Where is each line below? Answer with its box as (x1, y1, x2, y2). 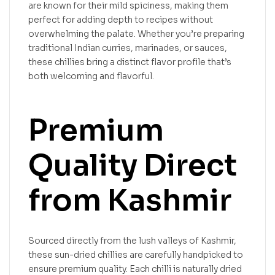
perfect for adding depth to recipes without (28, 14, 213, 25)
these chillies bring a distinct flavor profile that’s (28, 56, 231, 68)
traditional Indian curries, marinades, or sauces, (28, 42, 227, 53)
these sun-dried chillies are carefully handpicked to (28, 249, 243, 260)
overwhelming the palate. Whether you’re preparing (28, 28, 244, 39)
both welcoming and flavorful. (28, 70, 154, 82)
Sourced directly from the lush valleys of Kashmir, (28, 234, 236, 246)
